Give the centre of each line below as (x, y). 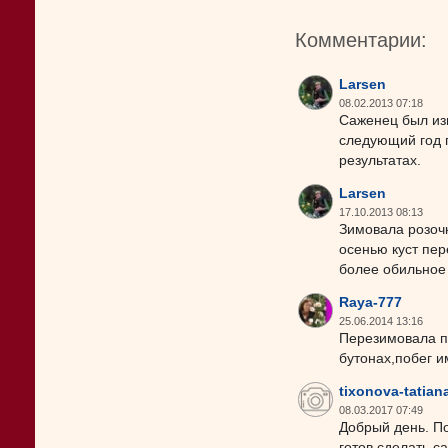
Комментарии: (361, 40)
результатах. (380, 160)
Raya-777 (370, 302)
